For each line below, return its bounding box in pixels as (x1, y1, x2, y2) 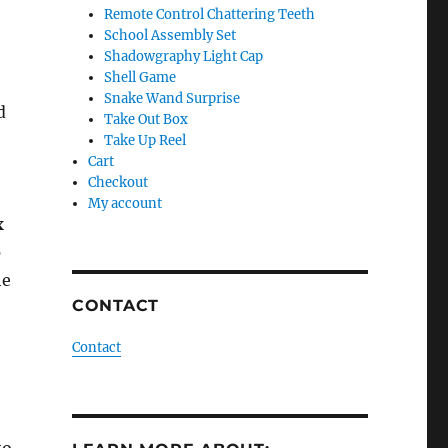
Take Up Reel (104, 132, 187, 149)
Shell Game (104, 69, 177, 86)
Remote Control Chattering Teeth (104, 6, 316, 23)
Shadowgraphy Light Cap (104, 48, 264, 65)
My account (88, 195, 163, 212)
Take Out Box (104, 111, 189, 128)
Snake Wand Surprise (104, 90, 241, 107)
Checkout (88, 174, 149, 191)
